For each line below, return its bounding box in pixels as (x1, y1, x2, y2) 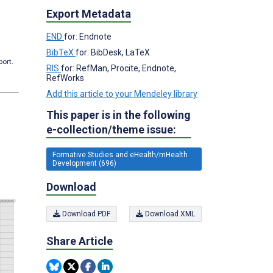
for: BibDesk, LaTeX (76, 47, 150, 57)
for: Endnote (64, 31, 112, 41)
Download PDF (60, 210, 110, 218)
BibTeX (46, 47, 76, 57)
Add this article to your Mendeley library (46, 88, 197, 99)
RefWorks (46, 73, 84, 83)
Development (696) (52, 158, 116, 168)
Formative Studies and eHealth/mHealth (52, 150, 188, 159)
